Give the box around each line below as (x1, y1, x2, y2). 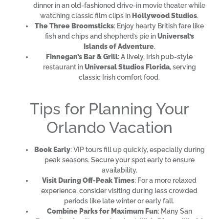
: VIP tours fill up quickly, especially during (70, 146, 205, 154)
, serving (169, 63, 196, 71)
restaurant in (43, 63, 85, 71)
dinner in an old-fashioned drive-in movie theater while (33, 1, 205, 9)
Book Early (34, 146, 70, 154)
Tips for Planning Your (30, 100, 189, 118)
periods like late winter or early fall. (64, 197, 175, 205)
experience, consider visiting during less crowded (41, 187, 197, 195)
